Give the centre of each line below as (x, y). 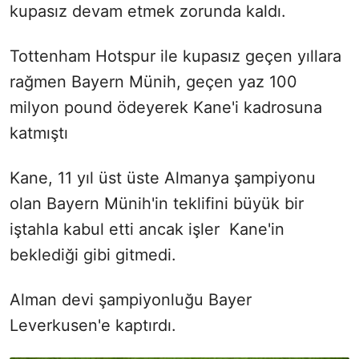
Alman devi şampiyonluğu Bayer (131, 299)
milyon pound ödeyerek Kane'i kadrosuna (166, 107)
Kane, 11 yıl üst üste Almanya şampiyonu (163, 177)
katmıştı (39, 133)
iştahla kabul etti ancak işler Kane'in (147, 229)
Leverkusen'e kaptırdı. (93, 325)
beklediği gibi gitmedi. (93, 254)
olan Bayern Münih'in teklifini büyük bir (157, 203)
